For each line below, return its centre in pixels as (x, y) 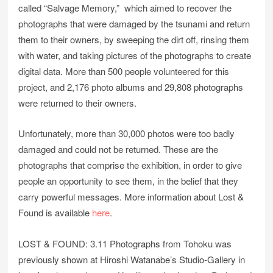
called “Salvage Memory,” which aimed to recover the (125, 8)
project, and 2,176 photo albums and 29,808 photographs (131, 87)
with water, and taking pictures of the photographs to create (135, 55)
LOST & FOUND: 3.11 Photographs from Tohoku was (125, 243)
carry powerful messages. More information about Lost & (131, 197)
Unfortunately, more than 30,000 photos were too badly (127, 133)
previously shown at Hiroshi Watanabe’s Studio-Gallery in (132, 259)
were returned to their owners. (78, 103)
